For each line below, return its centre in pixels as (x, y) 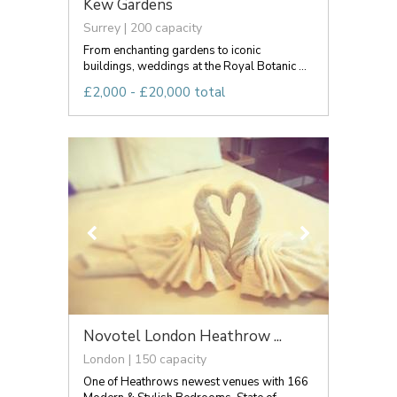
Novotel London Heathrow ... (183, 336)
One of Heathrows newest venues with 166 (196, 381)
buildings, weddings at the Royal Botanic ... (195, 66)
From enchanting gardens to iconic (172, 50)
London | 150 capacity (145, 359)
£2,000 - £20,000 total (154, 92)
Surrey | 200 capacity (143, 27)
